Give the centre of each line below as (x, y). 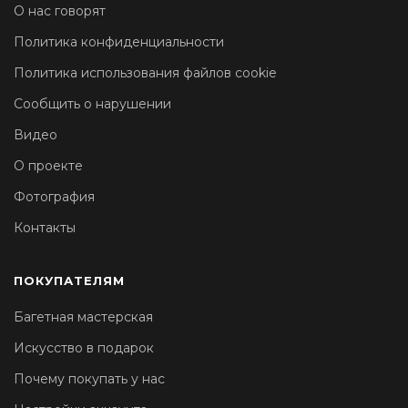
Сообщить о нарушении (92, 104)
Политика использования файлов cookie (145, 73)
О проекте (48, 166)
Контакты (45, 228)
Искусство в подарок (84, 348)
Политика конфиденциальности (119, 42)
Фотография (54, 197)
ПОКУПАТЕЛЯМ (69, 281)
